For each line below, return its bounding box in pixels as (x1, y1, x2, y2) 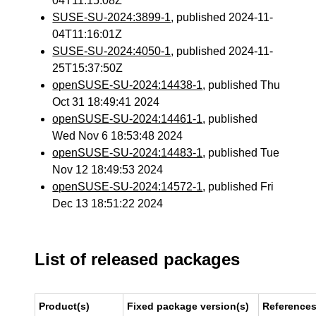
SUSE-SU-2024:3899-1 (52, 11, 171, 23)
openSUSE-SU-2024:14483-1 (52, 147, 203, 159)
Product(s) (39, 300, 90, 312)
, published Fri (202, 181, 274, 193)
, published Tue (202, 147, 280, 159)
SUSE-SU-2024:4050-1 (52, 45, 171, 57)
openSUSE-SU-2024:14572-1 (52, 181, 203, 193)
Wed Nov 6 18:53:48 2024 (52, 130, 183, 142)
